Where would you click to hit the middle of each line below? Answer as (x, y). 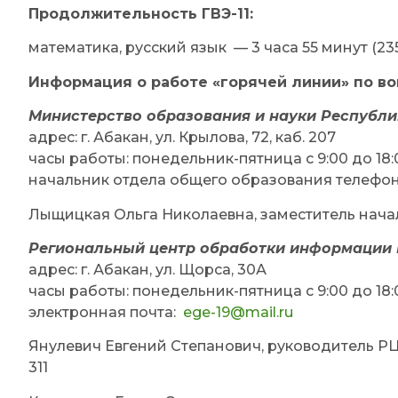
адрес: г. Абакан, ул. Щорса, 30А (147, 270)
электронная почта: (106, 313)
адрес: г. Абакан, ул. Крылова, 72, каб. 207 (182, 138)
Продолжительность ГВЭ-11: (141, 14)
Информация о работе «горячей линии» (191, 82)
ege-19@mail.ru (238, 313)
